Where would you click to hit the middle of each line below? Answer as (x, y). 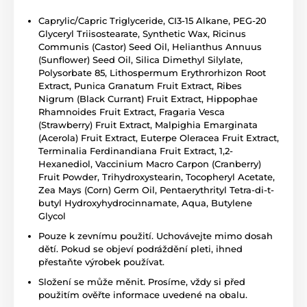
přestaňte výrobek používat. (101, 262)
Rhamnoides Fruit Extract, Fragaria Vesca (132, 112)
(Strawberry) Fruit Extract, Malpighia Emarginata (148, 125)
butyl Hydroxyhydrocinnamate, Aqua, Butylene (145, 203)
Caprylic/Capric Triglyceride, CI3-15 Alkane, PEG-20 (152, 21)
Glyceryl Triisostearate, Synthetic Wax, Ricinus (142, 34)
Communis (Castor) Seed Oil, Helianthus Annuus (150, 47)
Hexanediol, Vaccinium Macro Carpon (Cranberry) (150, 164)
